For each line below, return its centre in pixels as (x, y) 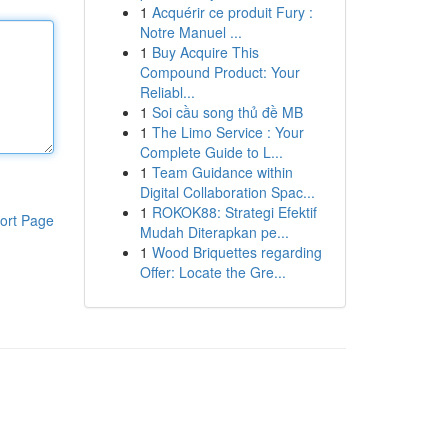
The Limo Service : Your (227, 132)
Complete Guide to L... (211, 152)
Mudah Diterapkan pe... (214, 232)
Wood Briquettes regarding (236, 252)
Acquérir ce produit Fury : (232, 12)
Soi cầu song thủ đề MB (227, 112)
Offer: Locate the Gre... (212, 272)
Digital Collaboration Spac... (227, 192)
